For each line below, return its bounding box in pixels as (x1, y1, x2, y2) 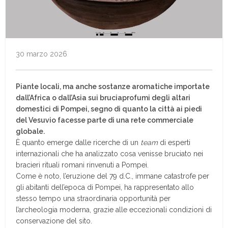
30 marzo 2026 (16, 49, 68, 58)
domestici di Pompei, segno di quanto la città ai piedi (16, 104, 203, 113)
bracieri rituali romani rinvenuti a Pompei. (16, 160, 149, 169)
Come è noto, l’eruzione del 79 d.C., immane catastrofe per (16, 172, 210, 180)
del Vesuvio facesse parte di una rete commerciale (16, 116, 194, 124)
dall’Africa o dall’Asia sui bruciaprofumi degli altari (16, 93, 191, 102)
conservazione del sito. (16, 216, 93, 225)
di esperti (160, 138, 191, 147)
